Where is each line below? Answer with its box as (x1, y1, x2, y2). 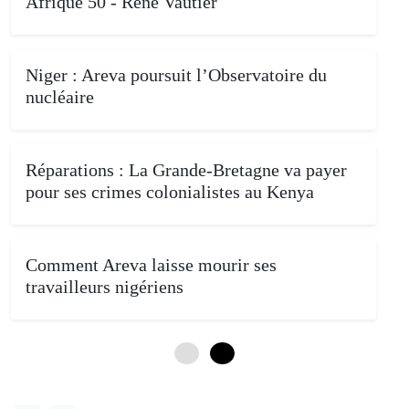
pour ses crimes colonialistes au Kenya (26, 181, 314, 202)
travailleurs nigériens (26, 276, 184, 297)
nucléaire (26, 86, 94, 107)
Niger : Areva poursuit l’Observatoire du (26, 64, 327, 85)
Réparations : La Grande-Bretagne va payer (26, 159, 347, 180)
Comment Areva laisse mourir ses (26, 254, 277, 275)
